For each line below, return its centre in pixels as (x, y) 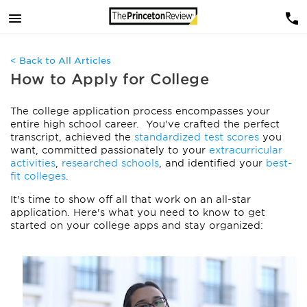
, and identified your (212, 163)
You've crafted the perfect (213, 124)
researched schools (110, 163)
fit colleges (38, 176)
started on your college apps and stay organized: (138, 225)
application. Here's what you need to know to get (138, 212)
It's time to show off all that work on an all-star (131, 199)
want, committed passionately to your (110, 150)
